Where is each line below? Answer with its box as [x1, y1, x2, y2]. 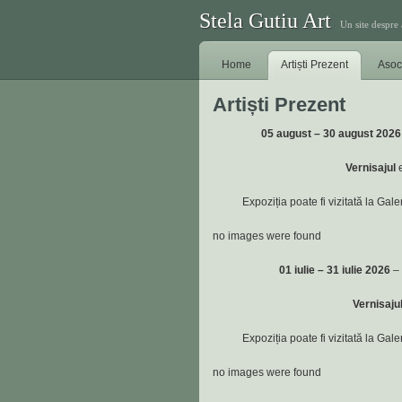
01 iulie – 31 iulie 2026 [278, 264, 390, 276]
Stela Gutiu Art [199, 9, 331, 32]
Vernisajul [345, 162, 396, 174]
